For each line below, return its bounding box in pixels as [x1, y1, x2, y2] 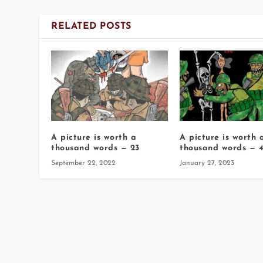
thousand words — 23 [51, 143, 140, 153]
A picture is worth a [51, 133, 137, 142]
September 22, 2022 [51, 159, 116, 167]
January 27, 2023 [180, 159, 234, 167]
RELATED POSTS [51, 22, 131, 32]
